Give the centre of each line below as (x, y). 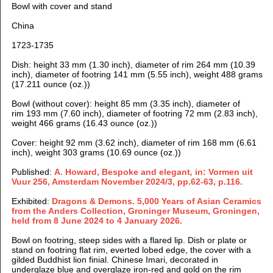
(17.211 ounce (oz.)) (51, 84)
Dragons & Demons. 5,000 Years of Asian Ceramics (156, 201)
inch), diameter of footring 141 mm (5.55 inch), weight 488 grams (137, 74)
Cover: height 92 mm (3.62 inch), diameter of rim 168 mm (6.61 (134, 142)
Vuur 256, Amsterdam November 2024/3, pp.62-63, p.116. (127, 181)
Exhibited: (31, 201)
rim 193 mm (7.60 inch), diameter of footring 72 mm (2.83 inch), (134, 113)
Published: (33, 172)
